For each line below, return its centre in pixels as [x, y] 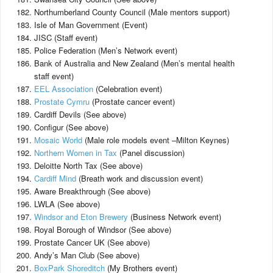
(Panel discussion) [151, 153]
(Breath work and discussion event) [140, 178]
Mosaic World [58, 140]
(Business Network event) [175, 217]
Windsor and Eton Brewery [81, 217]
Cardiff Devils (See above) [80, 114]
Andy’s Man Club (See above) [87, 255]
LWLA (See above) [67, 204]
